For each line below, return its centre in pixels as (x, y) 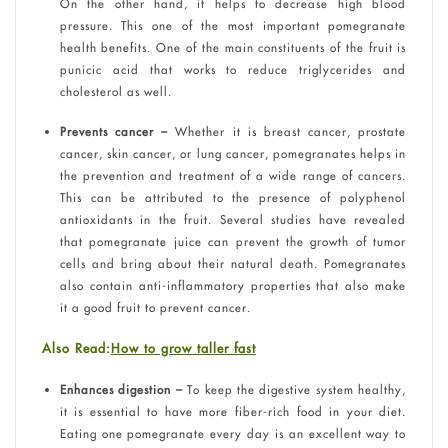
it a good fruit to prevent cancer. (155, 308)
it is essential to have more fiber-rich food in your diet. (233, 411)
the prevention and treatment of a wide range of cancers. (233, 176)
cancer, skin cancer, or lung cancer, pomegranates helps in (233, 154)
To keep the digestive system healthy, (294, 389)
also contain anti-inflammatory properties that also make (233, 286)
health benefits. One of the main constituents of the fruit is (233, 48)
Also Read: (76, 348)
